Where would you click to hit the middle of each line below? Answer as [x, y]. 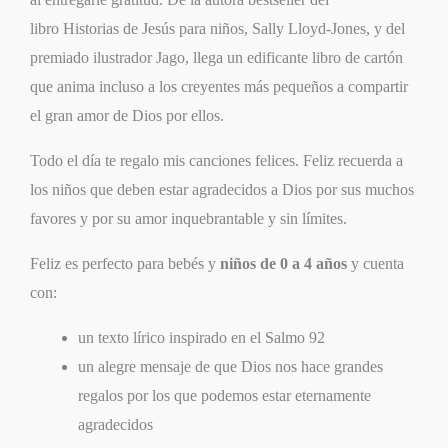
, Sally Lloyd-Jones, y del [324, 29]
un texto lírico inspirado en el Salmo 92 [201, 338]
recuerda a [368, 161]
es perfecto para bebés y [140, 264]
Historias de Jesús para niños [153, 29]
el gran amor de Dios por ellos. [127, 116]
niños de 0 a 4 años [283, 264]
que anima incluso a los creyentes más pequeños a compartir [219, 87]
